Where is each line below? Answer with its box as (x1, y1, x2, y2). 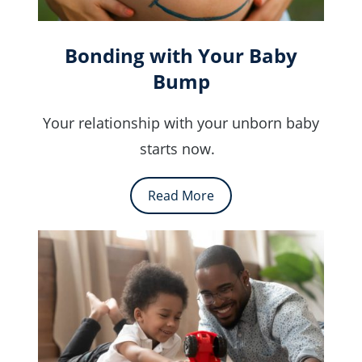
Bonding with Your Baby (65, 42, 297, 69)
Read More (148, 187, 214, 205)
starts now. (139, 139, 223, 159)
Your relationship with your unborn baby (43, 113, 319, 133)
